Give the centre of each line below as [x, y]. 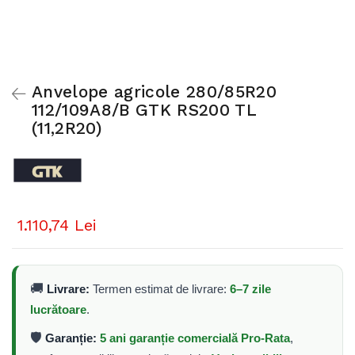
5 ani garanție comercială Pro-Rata [195, 338]
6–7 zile [250, 289]
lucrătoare [58, 310]
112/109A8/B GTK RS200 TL [144, 110]
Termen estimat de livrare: [160, 289]
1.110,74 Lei [57, 225]
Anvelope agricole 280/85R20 [154, 92]
